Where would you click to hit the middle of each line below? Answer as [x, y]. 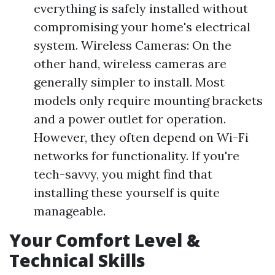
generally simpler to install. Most [129, 82]
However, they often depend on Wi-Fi [141, 137]
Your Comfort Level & [105, 240]
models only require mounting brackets [148, 100]
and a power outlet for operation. [130, 119]
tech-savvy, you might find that [123, 174]
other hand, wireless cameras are [130, 64]
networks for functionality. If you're [137, 156]
